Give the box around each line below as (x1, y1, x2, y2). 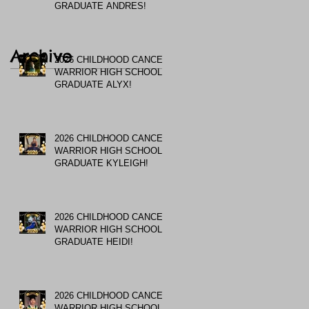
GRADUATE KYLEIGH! (54, 157, 148, 168)
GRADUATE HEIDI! (54, 236, 133, 247)
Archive (10, 45, 72, 66)
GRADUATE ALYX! (54, 79, 132, 90)
